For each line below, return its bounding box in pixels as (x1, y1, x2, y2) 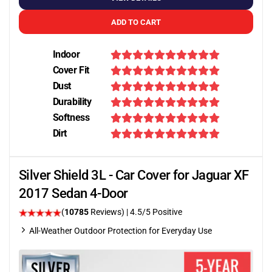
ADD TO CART (111, 17, 161, 27)
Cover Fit (52, 64, 89, 76)
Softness (52, 112, 90, 123)
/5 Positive (142, 207, 182, 217)
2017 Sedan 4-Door (19, 186, 128, 201)
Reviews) (89, 207, 126, 217)
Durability (52, 96, 92, 107)
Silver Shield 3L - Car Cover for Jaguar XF (19, 168, 249, 183)
